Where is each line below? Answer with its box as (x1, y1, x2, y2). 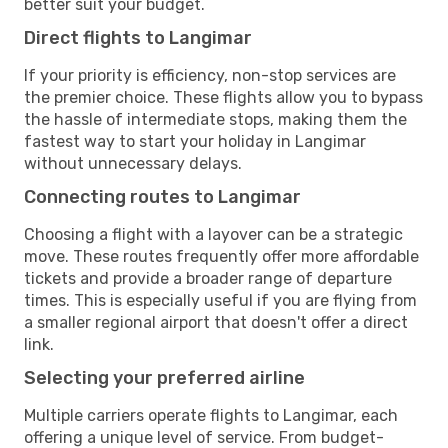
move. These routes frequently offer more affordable (24, 246, 419, 266)
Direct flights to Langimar (24, 26, 252, 49)
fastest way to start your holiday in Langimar (24, 131, 366, 151)
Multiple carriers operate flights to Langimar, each (24, 405, 398, 425)
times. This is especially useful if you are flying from (24, 290, 417, 310)
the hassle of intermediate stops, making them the (24, 109, 407, 129)
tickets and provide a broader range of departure (24, 268, 392, 288)
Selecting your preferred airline (24, 366, 305, 389)
